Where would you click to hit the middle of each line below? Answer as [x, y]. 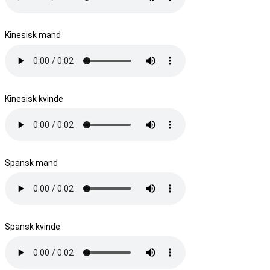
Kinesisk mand [33, 35]
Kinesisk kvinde [34, 99]
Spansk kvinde [33, 226]
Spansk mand [31, 162]
